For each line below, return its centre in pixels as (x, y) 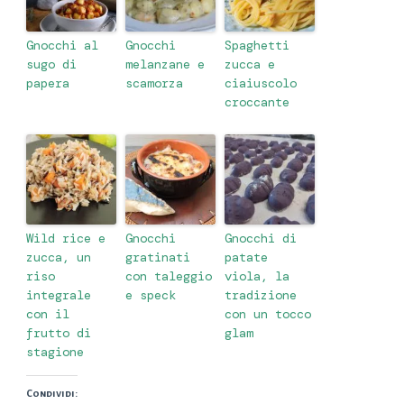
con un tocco (268, 313)
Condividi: (52, 393)
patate (246, 257)
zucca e (250, 64)
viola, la (257, 275)
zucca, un (59, 257)
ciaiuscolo (261, 83)
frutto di (59, 332)
